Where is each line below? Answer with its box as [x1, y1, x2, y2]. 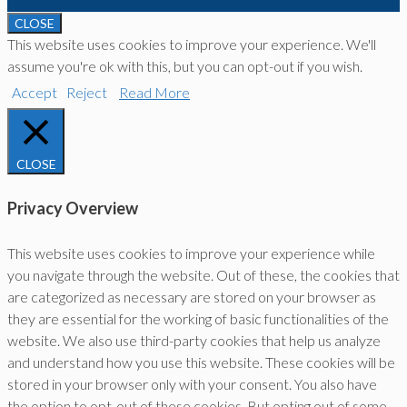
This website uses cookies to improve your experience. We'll [7, 35, 376, 53]
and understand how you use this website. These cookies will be [7, 352, 395, 371]
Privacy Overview [7, 197, 138, 218]
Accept [12, 83, 57, 101]
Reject [66, 83, 107, 101]
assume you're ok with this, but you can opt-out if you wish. [7, 56, 362, 74]
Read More [119, 83, 190, 101]
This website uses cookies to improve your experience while [7, 243, 375, 262]
